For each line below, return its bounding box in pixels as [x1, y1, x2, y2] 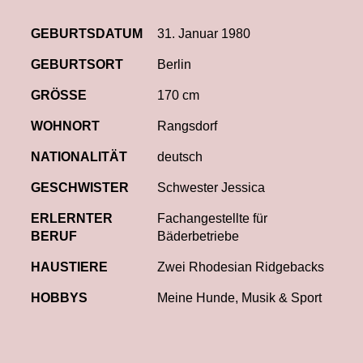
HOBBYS [31, 291, 88, 305]
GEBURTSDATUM [31, 27, 143, 41]
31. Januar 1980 [157, 27, 250, 41]
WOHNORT [31, 119, 100, 133]
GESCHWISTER [31, 181, 129, 194]
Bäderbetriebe [157, 229, 239, 243]
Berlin [157, 58, 191, 71]
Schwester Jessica [157, 181, 265, 194]
